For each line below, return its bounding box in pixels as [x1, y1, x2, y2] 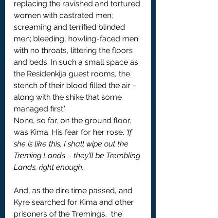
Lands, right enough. [14, 163, 84, 172]
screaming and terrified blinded [14, 22, 127, 32]
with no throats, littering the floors [14, 46, 135, 55]
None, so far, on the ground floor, [14, 116, 133, 126]
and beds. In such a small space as [14, 57, 140, 67]
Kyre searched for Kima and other [14, 198, 136, 207]
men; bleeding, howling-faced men [14, 34, 142, 44]
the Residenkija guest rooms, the [14, 69, 132, 79]
